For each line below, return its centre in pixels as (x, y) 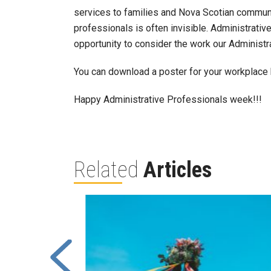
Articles (178, 170)
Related (109, 170)
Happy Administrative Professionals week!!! (168, 100)
